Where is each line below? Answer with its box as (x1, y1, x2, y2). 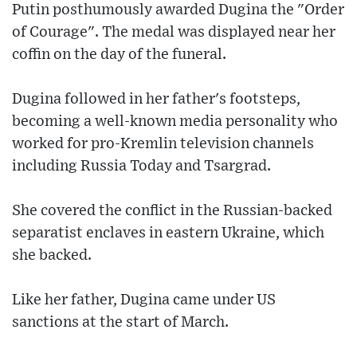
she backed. (12, 248, 92, 264)
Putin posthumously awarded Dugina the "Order (12, 2, 344, 18)
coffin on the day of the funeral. (12, 47, 226, 63)
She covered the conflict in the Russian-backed (12, 203, 332, 219)
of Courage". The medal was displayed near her (12, 25, 335, 41)
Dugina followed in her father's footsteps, (12, 92, 300, 108)
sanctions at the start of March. (12, 315, 229, 331)
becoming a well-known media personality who (12, 114, 338, 130)
